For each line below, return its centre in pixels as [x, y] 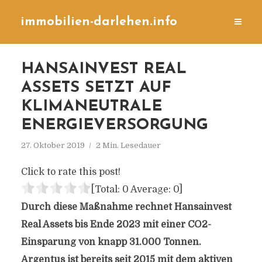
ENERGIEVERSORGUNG [114, 125]
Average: [151, 189]
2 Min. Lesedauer [128, 145]
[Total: [106, 189]
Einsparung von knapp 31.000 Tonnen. [111, 242]
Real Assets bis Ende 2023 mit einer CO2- [116, 225]
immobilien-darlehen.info [99, 22]
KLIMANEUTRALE [91, 107]
